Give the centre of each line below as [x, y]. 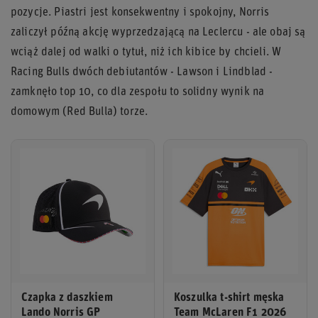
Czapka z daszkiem [67, 298]
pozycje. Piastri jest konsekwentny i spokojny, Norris [140, 12]
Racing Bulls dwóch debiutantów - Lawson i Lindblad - [142, 72]
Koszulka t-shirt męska [229, 298]
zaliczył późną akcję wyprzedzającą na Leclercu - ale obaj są [158, 32]
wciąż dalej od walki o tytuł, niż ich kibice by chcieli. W [146, 52]
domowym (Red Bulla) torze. [79, 112]
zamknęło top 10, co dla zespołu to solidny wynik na [138, 92]
